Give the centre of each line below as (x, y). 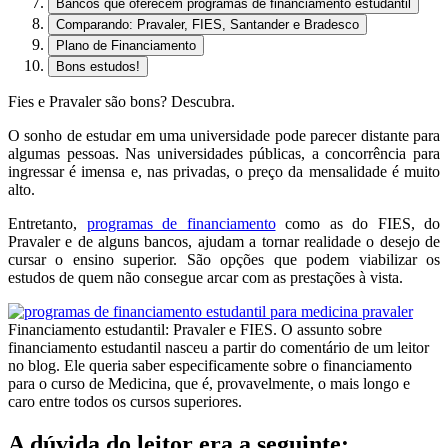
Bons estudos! (98, 67)
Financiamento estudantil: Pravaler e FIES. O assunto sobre (195, 330)
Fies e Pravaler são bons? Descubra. (121, 102)
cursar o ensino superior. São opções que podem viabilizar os (224, 260)
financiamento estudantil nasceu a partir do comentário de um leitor (218, 348)
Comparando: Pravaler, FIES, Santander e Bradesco (207, 25)
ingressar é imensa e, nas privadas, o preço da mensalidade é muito (224, 172)
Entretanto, (47, 224)
